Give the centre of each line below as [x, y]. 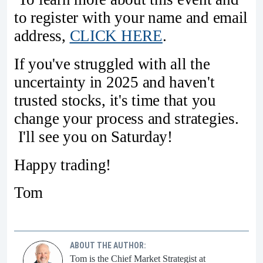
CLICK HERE [116, 36]
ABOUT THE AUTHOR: [108, 246]
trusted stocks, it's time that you [115, 100]
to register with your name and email [131, 17]
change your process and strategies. [127, 118]
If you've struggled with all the [112, 64]
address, [42, 36]
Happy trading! [63, 165]
